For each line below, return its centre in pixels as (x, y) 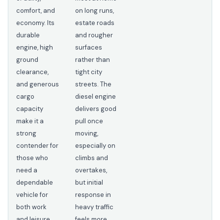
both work (31, 207)
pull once (89, 121)
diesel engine (96, 97)
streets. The (93, 84)
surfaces (89, 48)
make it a (30, 121)
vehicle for (32, 195)
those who (32, 158)
